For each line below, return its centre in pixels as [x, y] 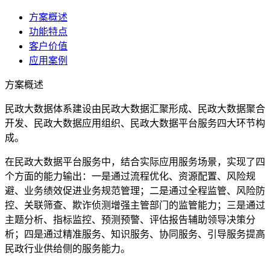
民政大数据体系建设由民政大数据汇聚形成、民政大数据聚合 [135, 108]
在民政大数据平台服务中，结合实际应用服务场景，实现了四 [135, 162]
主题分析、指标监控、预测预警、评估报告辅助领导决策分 [130, 219]
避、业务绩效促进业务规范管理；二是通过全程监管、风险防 [135, 190]
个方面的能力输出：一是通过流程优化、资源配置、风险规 [130, 176]
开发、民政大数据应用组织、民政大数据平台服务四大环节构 [135, 123]
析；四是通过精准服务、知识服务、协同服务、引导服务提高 [135, 234]
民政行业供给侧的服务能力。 [67, 248]
